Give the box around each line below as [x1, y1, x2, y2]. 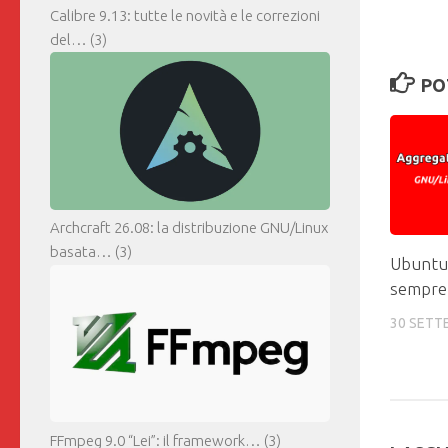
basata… [50, 243, 112, 261]
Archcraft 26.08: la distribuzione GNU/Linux [50, 219, 328, 237]
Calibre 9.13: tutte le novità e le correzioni [50, 7, 320, 25]
